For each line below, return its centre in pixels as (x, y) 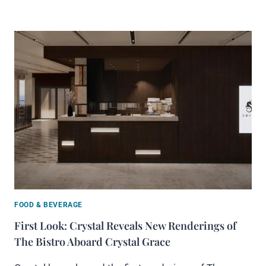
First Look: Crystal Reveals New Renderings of (125, 225)
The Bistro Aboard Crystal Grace (92, 241)
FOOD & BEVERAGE (48, 205)
